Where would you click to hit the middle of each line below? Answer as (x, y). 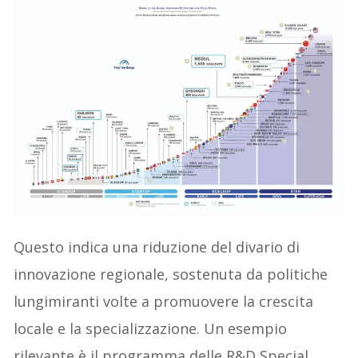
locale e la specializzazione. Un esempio (151, 328)
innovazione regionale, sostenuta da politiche (171, 274)
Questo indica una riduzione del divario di (157, 247)
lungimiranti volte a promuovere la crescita (164, 301)
